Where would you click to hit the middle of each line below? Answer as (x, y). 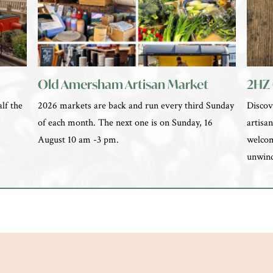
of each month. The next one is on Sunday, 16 (126, 123)
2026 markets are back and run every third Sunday (136, 106)
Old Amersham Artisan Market (123, 85)
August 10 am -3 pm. (79, 140)
